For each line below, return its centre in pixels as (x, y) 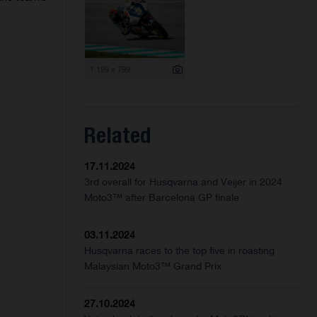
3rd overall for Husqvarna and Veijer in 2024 (184, 182)
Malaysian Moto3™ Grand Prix (153, 266)
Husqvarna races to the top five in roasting (180, 250)
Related (118, 136)
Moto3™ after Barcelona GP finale (162, 197)
